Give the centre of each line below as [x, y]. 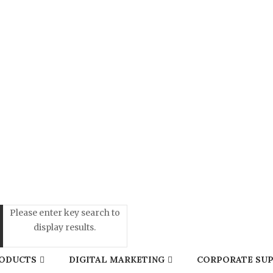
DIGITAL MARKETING [117, 259]
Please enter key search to [65, 212]
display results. [65, 227]
